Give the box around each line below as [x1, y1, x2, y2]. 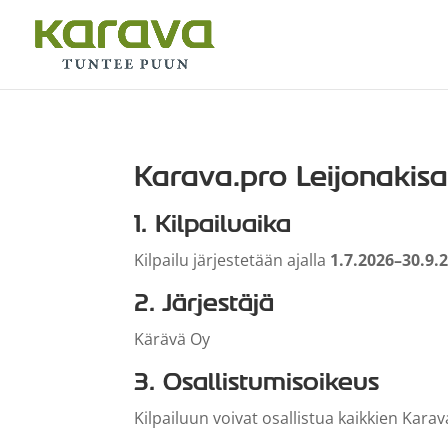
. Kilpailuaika [141, 208, 292, 238]
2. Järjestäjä [134, 287, 275, 317]
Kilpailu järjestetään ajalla [134, 248, 331, 271]
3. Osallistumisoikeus [134, 366, 380, 396]
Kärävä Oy [134, 327, 211, 350]
